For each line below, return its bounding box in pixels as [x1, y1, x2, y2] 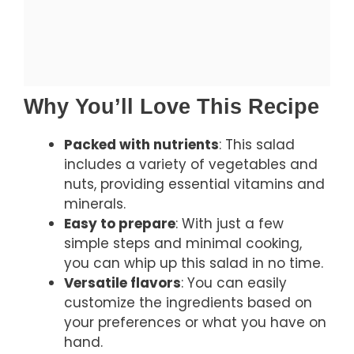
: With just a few [175, 213, 284, 233]
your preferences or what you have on [64, 312, 326, 332]
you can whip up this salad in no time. [64, 253, 323, 273]
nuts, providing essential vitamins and [64, 174, 325, 194]
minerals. [64, 194, 126, 213]
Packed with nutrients [64, 134, 219, 154]
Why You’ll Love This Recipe [24, 94, 319, 119]
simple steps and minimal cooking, [64, 233, 302, 253]
